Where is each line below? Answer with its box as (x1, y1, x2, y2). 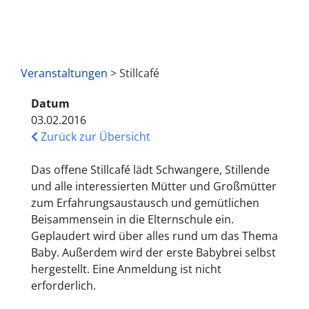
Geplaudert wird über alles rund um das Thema (31, 228, 278, 243)
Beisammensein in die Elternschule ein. (31, 211, 234, 227)
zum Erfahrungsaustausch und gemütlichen (31, 195, 259, 210)
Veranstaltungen (21, 65, 108, 81)
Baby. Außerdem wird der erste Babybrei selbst (31, 244, 276, 260)
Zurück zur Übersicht (38, 128, 150, 144)
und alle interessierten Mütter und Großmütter (31, 178, 277, 194)
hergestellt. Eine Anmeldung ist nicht (31, 261, 221, 277)
